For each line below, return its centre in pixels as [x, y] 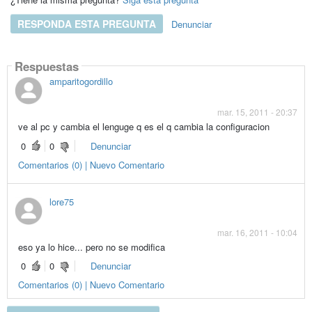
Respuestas [46, 66]
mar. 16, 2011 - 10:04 [258, 232]
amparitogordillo [81, 81]
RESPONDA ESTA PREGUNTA [86, 23]
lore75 [61, 201]
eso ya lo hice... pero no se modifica [91, 247]
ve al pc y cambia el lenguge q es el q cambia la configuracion [143, 127]
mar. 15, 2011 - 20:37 [258, 112]
